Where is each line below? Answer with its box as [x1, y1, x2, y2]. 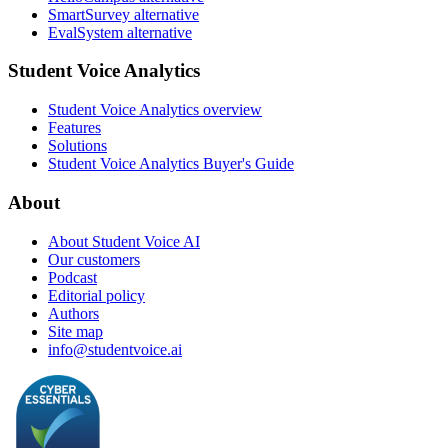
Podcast [48, 268, 97, 286]
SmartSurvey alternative [48, 5, 199, 23]
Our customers [48, 250, 140, 268]
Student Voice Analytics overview [48, 101, 262, 119]
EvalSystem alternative [48, 23, 192, 41]
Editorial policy [48, 286, 145, 304]
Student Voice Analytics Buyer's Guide [48, 155, 294, 173]
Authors [48, 304, 99, 322]
